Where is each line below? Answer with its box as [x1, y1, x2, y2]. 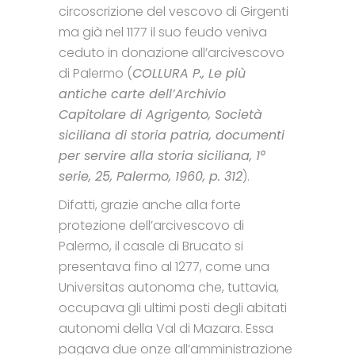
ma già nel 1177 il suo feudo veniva [59, 22, 267, 41]
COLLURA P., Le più [132, 63, 246, 82]
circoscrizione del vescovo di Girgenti [59, 2, 288, 21]
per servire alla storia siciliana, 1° [59, 146, 265, 165]
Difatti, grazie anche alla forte [59, 195, 241, 214]
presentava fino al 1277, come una [59, 257, 269, 276]
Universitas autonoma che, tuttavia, [59, 277, 279, 296]
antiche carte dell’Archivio [59, 84, 226, 103]
